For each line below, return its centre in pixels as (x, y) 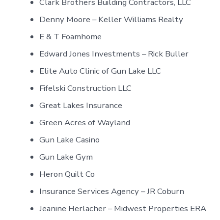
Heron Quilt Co (67, 174)
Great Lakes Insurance (81, 105)
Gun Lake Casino (70, 139)
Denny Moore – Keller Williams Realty (111, 19)
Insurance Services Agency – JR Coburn (112, 191)
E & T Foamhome (71, 36)
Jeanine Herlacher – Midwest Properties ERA (123, 208)
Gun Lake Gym (66, 157)
